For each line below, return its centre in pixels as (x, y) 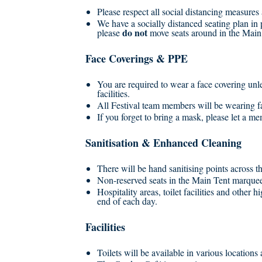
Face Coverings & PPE (137, 58)
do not (135, 32)
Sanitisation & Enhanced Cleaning (163, 143)
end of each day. (127, 201)
